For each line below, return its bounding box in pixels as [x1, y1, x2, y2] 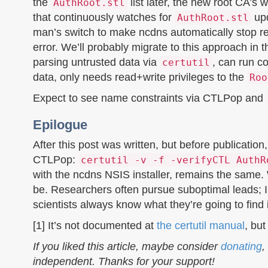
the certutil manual [157, 220, 245, 232]
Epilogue [33, 117, 87, 132]
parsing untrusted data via [33, 56, 160, 68]
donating [221, 240, 262, 252]
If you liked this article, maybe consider [33, 240, 221, 252]
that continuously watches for [33, 11, 175, 23]
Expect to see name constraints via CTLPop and [33, 92, 266, 104]
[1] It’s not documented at [33, 220, 157, 232]
